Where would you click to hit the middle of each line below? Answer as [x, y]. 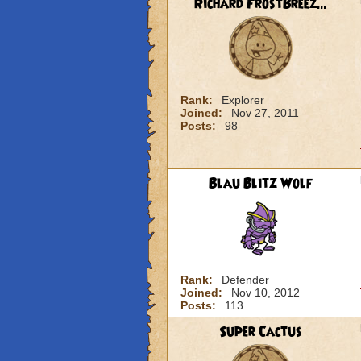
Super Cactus [261, 332]
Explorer [243, 100]
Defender [245, 280]
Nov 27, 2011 [265, 113]
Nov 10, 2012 [265, 293]
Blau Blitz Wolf [261, 184]
